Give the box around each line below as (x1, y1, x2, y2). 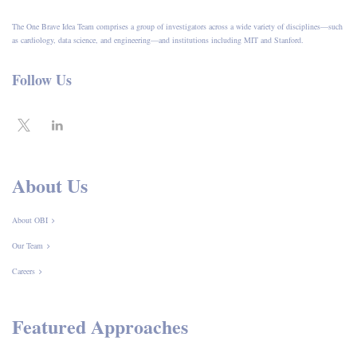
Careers (12, 265, 35, 277)
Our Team (12, 239, 43, 251)
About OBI (12, 214, 48, 226)
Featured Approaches (12, 312, 188, 340)
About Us (12, 171, 88, 199)
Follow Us (12, 69, 72, 90)
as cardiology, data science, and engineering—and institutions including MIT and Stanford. (12, 33, 304, 45)
